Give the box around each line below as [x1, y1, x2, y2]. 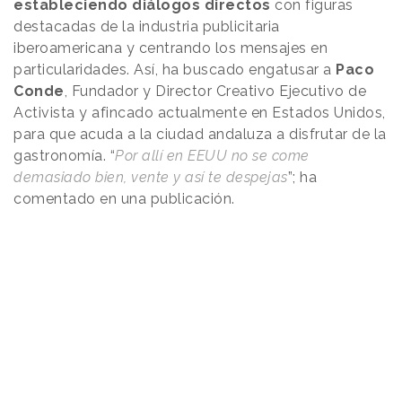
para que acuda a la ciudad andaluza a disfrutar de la [13, 126, 387, 144]
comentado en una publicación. [13, 190, 239, 208]
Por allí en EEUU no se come [115, 147, 310, 165]
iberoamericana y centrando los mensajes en [13, 39, 328, 57]
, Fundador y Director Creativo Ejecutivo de [64, 83, 366, 100]
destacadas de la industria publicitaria [13, 18, 280, 36]
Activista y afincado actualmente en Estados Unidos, [13, 104, 386, 122]
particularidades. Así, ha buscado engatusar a [13, 61, 336, 79]
